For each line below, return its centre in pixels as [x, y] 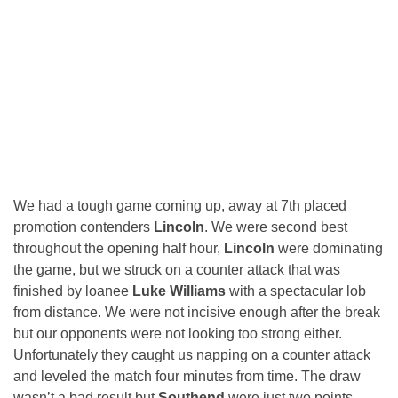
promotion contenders [84, 227]
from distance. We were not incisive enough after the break [197, 313]
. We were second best [276, 227]
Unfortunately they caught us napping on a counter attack [192, 355]
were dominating [330, 249]
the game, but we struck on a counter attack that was [177, 270]
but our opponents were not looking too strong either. [178, 334]
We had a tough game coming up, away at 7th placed [180, 206]
